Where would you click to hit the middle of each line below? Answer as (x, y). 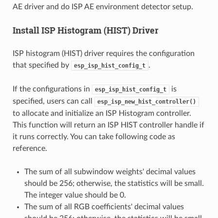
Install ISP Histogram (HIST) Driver (85, 30)
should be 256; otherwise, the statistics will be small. (114, 184)
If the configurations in (52, 89)
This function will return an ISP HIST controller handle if (108, 125)
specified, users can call (53, 101)
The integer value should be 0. (75, 195)
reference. (30, 149)
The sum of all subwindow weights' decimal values (110, 172)
